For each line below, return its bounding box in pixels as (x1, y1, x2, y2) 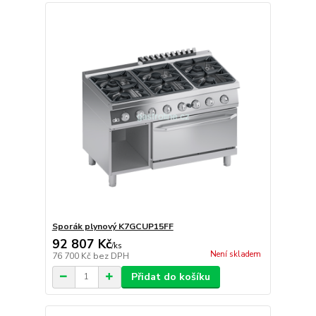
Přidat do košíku (130, 269, 210, 284)
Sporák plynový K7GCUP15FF (51, 220, 174, 232)
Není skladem (209, 248, 261, 260)
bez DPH (92, 250, 129, 262)
